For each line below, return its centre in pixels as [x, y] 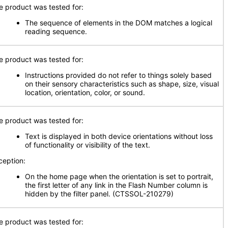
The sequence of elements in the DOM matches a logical [119, 23]
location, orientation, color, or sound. [85, 92]
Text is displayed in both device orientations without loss [119, 136]
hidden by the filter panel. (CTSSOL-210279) [99, 194]
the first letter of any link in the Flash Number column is [116, 185]
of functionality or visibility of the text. [88, 145]
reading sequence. [56, 31]
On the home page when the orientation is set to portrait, [119, 176]
